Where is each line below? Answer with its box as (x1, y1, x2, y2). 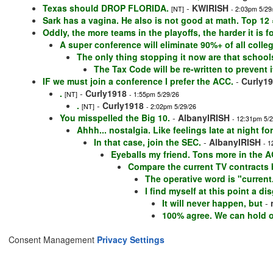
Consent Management (9, 233, 97, 246)
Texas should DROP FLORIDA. (43, 2, 169, 15)
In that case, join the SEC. (94, 136, 201, 149)
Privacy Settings (97, 233, 165, 246)
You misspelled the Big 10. (60, 112, 170, 124)
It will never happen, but (162, 197, 263, 210)
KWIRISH (192, 2, 229, 15)
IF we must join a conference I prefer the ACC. (43, 75, 233, 88)
